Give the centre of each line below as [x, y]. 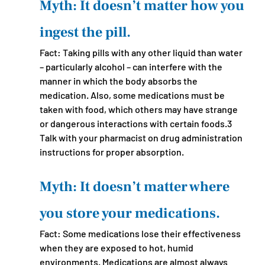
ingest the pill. [85, 32]
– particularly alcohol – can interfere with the [132, 67]
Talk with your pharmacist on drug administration [142, 138]
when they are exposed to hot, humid [117, 248]
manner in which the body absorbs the [119, 81]
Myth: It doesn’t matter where [136, 187]
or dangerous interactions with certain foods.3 [136, 123]
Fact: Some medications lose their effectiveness [141, 233]
